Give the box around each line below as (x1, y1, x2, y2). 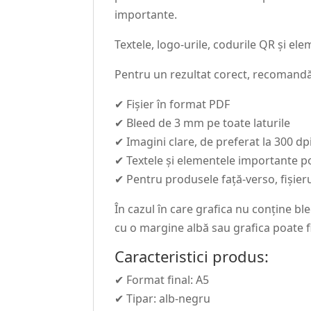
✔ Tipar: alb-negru (115, 291, 211, 307)
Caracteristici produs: (115, 246, 269, 267)
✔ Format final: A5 (115, 272, 210, 288)
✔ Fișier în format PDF (115, 96, 230, 112)
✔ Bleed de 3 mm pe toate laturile (115, 115, 291, 131)
